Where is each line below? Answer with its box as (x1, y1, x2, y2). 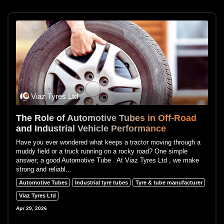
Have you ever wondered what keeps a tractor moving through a (16, 138, 200, 146)
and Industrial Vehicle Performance (16, 123, 166, 133)
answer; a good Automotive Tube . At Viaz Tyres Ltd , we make (16, 156, 199, 164)
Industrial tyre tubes (74, 179, 128, 185)
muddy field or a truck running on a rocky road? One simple (16, 147, 187, 155)
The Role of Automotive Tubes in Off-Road (16, 112, 196, 123)
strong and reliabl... (16, 165, 71, 173)
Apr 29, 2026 (16, 205, 47, 211)
